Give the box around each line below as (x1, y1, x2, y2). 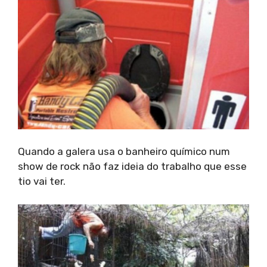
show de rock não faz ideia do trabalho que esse (18, 160, 247, 173)
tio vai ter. (18, 175, 66, 188)
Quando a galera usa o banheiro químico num (18, 145, 230, 158)
